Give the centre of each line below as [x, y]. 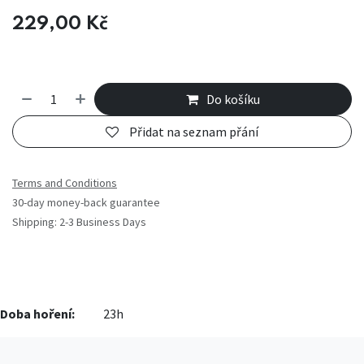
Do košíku [234, 99]
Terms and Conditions [65, 183]
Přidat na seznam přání [194, 132]
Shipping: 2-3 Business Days [79, 222]
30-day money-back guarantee [86, 203]
